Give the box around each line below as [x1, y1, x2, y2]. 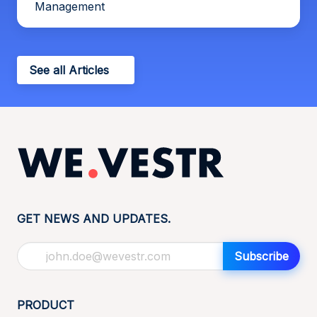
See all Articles [29, 62, 109, 77]
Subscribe [234, 248, 289, 263]
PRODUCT [17, 297, 74, 312]
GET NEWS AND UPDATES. [17, 211, 171, 226]
